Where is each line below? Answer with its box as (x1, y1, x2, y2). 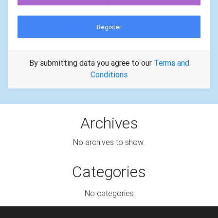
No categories (84, 188, 134, 199)
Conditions (91, 70, 127, 80)
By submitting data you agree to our (29, 58, 154, 68)
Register (97, 22, 121, 31)
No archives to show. (73, 137, 145, 147)
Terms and (153, 58, 189, 68)
